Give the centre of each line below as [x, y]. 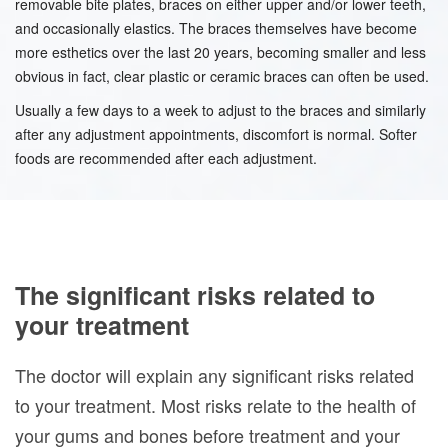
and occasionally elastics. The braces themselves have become [216, 27]
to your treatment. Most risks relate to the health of [215, 404]
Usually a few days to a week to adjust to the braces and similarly [220, 109]
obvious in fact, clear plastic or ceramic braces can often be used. [222, 75]
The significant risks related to [195, 294]
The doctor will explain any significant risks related [214, 374]
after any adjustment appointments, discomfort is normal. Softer [216, 133]
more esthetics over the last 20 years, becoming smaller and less [220, 51]
